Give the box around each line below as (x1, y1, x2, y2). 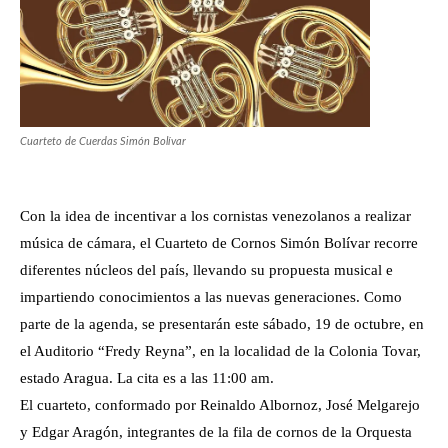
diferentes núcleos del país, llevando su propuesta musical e (20, 261, 393, 278)
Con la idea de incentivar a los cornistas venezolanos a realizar (20, 207, 411, 224)
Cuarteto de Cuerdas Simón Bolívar (20, 135, 186, 147)
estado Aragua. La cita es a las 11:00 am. (20, 369, 274, 386)
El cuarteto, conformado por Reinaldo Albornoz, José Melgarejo (20, 396, 420, 413)
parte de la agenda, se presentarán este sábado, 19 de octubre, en (20, 315, 424, 332)
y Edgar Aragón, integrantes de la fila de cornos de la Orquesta (20, 423, 412, 440)
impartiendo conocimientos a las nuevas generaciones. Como (20, 288, 402, 305)
